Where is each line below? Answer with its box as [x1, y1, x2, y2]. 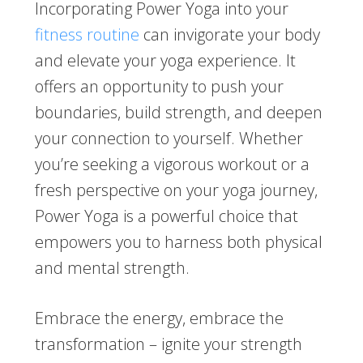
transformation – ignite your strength [34, 333, 302, 356]
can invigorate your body [139, 23, 320, 46]
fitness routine [34, 23, 139, 46]
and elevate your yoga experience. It [34, 49, 296, 72]
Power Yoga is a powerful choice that [34, 205, 298, 228]
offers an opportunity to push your [34, 75, 284, 98]
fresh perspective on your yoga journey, [34, 179, 318, 202]
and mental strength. [34, 257, 190, 280]
